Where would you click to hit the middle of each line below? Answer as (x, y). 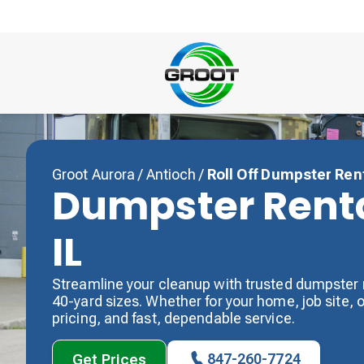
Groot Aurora (94, 174)
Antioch (173, 174)
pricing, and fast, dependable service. (173, 318)
